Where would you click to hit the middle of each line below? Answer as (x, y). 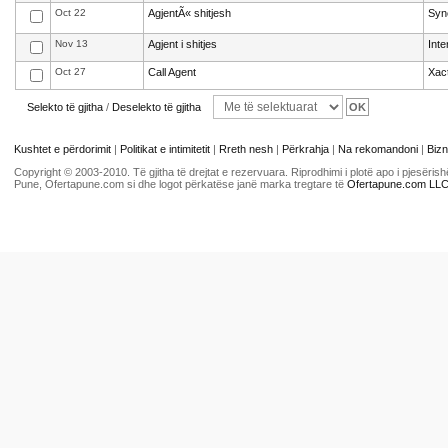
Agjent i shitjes (182, 44)
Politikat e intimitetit (166, 149)
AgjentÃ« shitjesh (189, 13)
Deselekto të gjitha (156, 107)
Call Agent (172, 72)
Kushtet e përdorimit (62, 149)
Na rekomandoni (378, 149)
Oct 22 (70, 12)
